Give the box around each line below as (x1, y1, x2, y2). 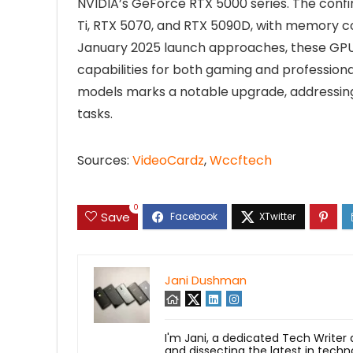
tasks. (77, 105, 113, 124)
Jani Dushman (165, 271, 247, 288)
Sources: (77, 151, 132, 170)
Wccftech (210, 151, 272, 170)
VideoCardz (132, 151, 204, 170)
